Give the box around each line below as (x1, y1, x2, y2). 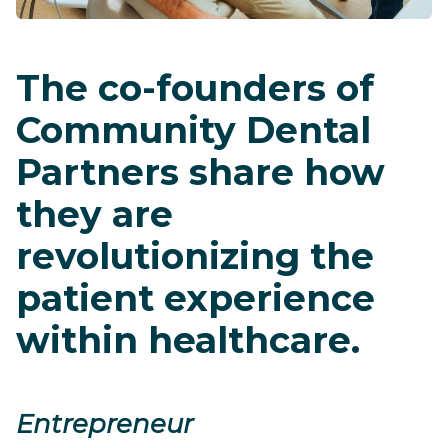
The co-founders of (16, 65, 374, 110)
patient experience (16, 275, 375, 320)
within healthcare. (16, 317, 360, 362)
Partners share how (16, 149, 385, 194)
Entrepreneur (16, 407, 193, 440)
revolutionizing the (16, 233, 374, 278)
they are (16, 191, 173, 236)
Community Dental (16, 107, 371, 152)
